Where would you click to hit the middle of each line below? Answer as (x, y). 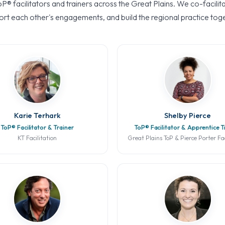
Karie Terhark (37, 116)
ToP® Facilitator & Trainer (37, 127)
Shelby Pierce (188, 116)
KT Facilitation (37, 138)
